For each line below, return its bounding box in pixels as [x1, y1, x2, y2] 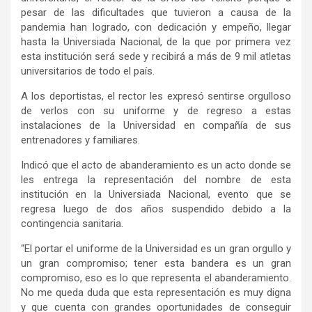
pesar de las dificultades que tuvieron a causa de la [21, 6, 291, 19]
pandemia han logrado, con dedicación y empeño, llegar [21, 21, 291, 33]
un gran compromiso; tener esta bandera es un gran [21, 257, 291, 270]
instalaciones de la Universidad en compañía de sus [21, 119, 291, 132]
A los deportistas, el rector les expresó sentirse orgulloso [21, 90, 291, 102]
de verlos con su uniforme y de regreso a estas [21, 104, 291, 117]
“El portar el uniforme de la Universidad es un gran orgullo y [21, 242, 291, 255]
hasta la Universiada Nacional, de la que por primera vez [21, 36, 291, 48]
